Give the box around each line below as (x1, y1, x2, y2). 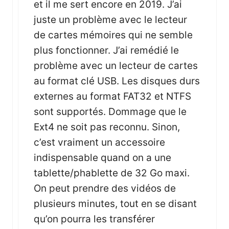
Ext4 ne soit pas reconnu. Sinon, (34, 121, 180, 133)
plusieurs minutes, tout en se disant (34, 197, 197, 210)
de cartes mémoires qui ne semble (34, 29, 193, 41)
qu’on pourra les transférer (34, 213, 155, 225)
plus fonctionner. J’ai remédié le (34, 44, 179, 56)
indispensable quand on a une (34, 151, 171, 164)
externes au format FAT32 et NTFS (34, 90, 191, 102)
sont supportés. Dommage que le (34, 105, 187, 118)
